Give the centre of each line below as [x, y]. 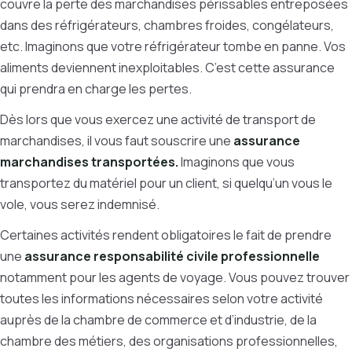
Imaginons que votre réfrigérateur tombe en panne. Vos [185, 46]
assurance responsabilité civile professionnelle [172, 256]
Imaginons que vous [238, 162]
